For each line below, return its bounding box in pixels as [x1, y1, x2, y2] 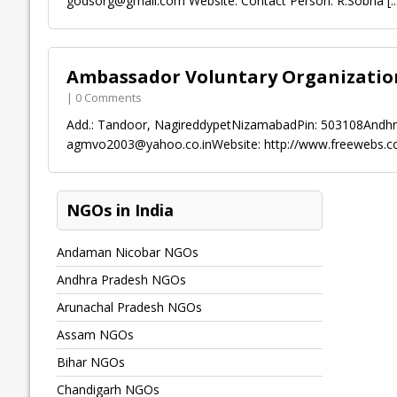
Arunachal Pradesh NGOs [56, 299, 202, 316]
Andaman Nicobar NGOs [56, 244, 198, 261]
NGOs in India [66, 199, 174, 222]
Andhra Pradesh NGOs [56, 271, 186, 289]
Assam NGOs [56, 326, 134, 344]
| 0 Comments [66, 90, 142, 106]
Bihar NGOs [56, 354, 125, 371]
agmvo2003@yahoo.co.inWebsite [66, 136, 258, 153]
